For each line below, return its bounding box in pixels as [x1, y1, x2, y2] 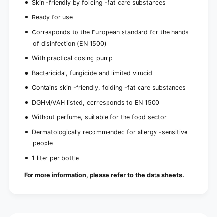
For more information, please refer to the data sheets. [24, 171, 185, 179]
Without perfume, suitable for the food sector [32, 113, 167, 121]
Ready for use [32, 14, 73, 21]
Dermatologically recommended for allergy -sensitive [32, 128, 187, 136]
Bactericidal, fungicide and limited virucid [32, 69, 152, 77]
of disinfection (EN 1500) [32, 39, 107, 47]
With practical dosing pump [32, 54, 113, 62]
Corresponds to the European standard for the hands [32, 28, 189, 36]
